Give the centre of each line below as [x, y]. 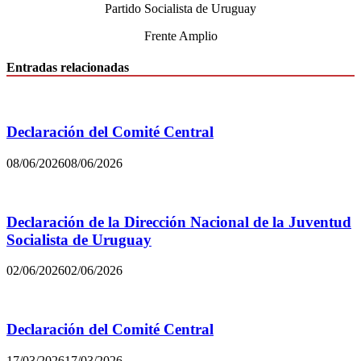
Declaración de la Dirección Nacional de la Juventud [179, 222]
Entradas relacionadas [68, 68]
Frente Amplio [180, 35]
